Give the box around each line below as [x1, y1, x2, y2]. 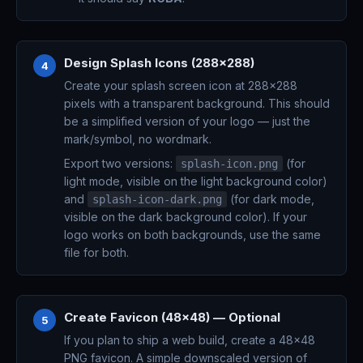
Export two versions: [64, 156, 176, 170]
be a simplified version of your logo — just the [64, 114, 310, 128]
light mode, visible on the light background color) [64, 174, 327, 188]
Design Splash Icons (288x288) [64, 55, 254, 70]
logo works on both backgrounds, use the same [64, 228, 321, 241]
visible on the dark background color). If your [64, 210, 307, 224]
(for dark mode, [227, 192, 314, 206]
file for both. [64, 246, 129, 259]
